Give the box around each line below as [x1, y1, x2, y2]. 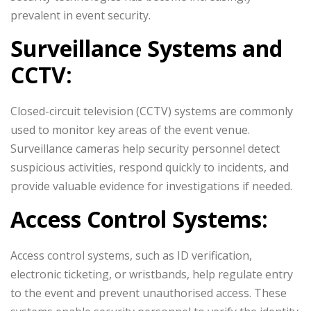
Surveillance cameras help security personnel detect [10, 141, 280, 156]
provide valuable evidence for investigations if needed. [10, 178, 292, 194]
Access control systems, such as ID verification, [10, 248, 252, 263]
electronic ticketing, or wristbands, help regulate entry [10, 267, 293, 282]
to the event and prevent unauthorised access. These [10, 285, 287, 301]
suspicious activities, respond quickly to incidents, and [10, 160, 289, 175]
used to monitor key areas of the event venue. [10, 122, 250, 137]
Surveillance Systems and [10, 33, 283, 63]
